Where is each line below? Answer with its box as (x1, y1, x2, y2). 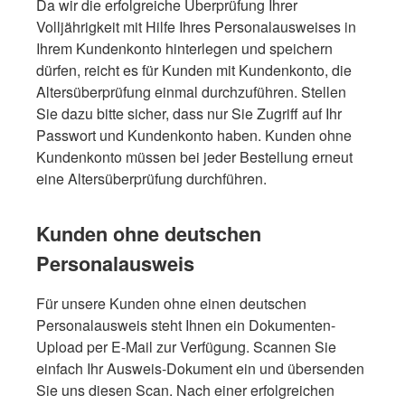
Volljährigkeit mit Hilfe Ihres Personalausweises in (36, 15, 356, 37)
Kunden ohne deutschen (36, 219, 261, 248)
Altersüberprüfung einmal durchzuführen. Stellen (36, 80, 346, 102)
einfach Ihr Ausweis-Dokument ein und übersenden (36, 357, 364, 379)
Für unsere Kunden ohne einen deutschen (36, 292, 306, 314)
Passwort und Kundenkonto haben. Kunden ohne (36, 124, 352, 146)
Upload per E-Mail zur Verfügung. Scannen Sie (36, 335, 336, 357)
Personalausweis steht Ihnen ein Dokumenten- (36, 314, 335, 335)
